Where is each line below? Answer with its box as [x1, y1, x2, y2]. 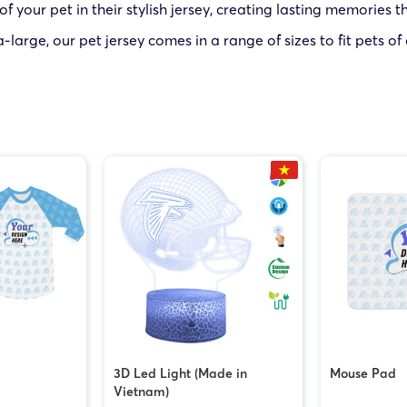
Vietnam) [113, 382, 169, 400]
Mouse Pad [329, 364, 396, 382]
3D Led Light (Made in [113, 364, 247, 382]
